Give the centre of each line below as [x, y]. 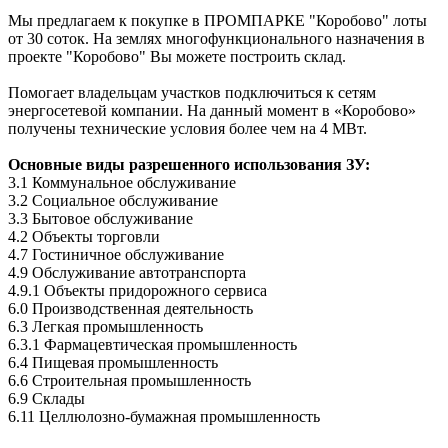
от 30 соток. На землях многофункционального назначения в [216, 38]
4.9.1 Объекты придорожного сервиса [137, 290]
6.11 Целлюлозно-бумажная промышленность [164, 416]
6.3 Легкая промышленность [105, 326]
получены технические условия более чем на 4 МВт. [187, 128]
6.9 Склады [46, 398]
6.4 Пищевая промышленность [113, 362]
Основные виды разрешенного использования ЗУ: [189, 164]
